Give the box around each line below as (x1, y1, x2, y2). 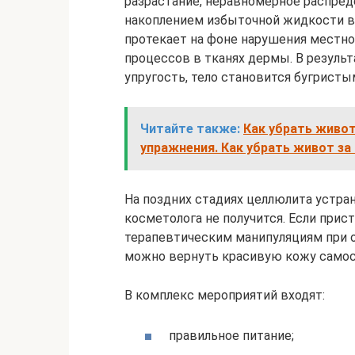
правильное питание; (169, 328, 294, 344)
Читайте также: (140, 121, 240, 136)
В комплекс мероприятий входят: (124, 288, 325, 303)
